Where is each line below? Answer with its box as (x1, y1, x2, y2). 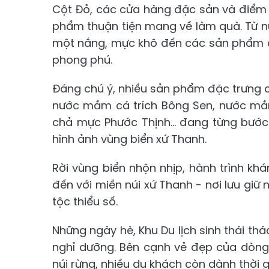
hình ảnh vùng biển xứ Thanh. (52, 131, 207, 147)
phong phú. (52, 52, 112, 67)
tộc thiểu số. (52, 194, 118, 209)
